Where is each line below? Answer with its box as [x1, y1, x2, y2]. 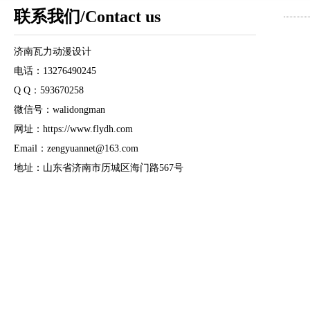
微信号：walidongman [14, 104, 105, 115]
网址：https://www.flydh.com [14, 124, 133, 134]
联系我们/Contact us [14, 8, 161, 26]
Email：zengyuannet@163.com [14, 143, 138, 154]
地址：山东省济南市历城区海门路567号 [14, 163, 183, 173]
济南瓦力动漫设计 [14, 46, 91, 57]
